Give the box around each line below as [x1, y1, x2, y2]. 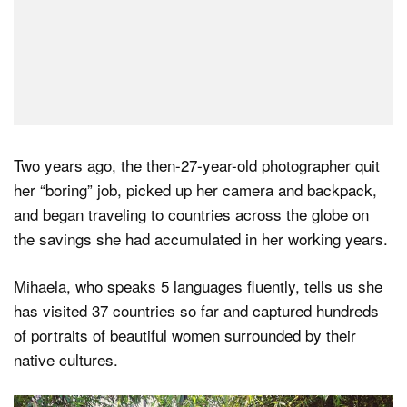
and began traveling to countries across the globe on [14, 202, 369, 225]
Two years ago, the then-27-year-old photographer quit [14, 153, 380, 176]
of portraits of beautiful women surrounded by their [14, 323, 356, 347]
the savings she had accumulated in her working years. [14, 226, 388, 250]
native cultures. [14, 348, 118, 372]
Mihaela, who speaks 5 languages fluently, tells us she [14, 274, 382, 298]
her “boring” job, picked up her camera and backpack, [14, 177, 377, 201]
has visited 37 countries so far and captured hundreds [14, 299, 379, 323]
